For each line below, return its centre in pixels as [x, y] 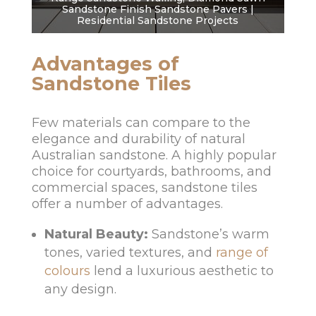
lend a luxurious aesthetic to [183, 271]
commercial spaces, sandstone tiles [144, 188]
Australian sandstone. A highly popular [154, 156]
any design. [80, 290]
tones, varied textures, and [128, 253]
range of [242, 253]
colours [67, 271]
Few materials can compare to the [141, 123]
